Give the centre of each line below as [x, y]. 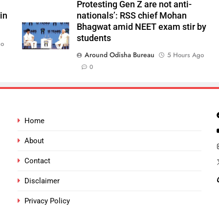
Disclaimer [42, 181]
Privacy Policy [47, 201]
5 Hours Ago [185, 55]
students [94, 38]
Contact [38, 161]
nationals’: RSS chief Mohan [131, 16]
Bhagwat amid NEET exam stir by [141, 27]
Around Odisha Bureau [119, 55]
